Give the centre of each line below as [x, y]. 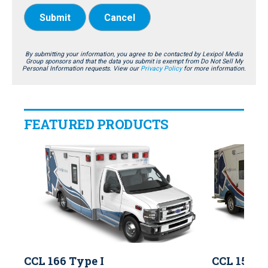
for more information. [214, 69]
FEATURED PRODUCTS [96, 124]
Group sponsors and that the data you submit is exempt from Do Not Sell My [134, 62]
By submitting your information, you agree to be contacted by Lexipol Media [134, 54]
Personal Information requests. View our [81, 69]
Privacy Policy [161, 69]
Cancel [120, 18]
